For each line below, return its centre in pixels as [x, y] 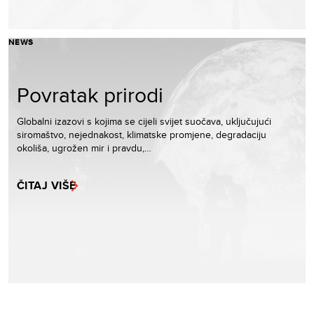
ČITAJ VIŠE [47, 185]
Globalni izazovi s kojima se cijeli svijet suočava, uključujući [144, 121]
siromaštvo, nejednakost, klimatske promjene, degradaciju [142, 134]
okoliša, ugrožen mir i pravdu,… [84, 148]
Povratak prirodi [90, 94]
